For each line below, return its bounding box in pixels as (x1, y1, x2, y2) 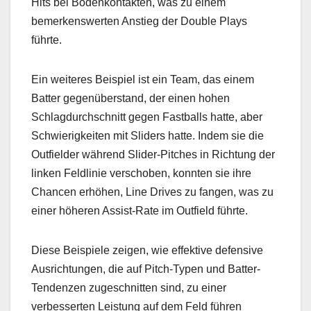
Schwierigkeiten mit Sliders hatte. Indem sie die (31, 129, 264, 142)
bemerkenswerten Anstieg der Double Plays (31, 15, 247, 27)
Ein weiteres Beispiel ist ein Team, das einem (31, 73, 254, 85)
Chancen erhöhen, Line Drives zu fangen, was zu (31, 185, 274, 198)
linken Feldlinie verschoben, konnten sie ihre (31, 167, 251, 179)
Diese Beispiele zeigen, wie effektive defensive (31, 244, 263, 256)
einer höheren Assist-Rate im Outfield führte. (31, 204, 248, 217)
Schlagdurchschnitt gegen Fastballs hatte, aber (31, 110, 262, 123)
